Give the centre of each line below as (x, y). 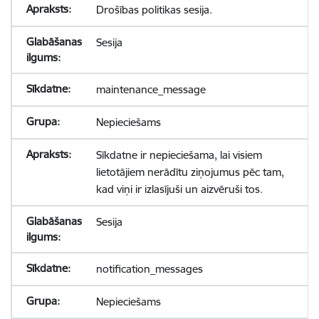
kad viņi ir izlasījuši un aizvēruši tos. (179, 189)
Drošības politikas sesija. (154, 10)
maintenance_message (151, 89)
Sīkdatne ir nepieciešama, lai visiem (179, 155)
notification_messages (149, 269)
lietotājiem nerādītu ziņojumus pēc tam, (190, 172)
